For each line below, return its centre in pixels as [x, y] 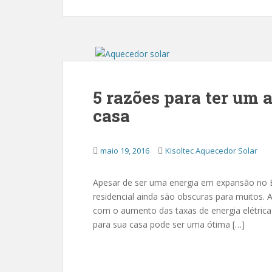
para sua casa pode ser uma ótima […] [169, 224]
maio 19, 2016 [125, 151]
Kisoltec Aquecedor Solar [211, 151]
